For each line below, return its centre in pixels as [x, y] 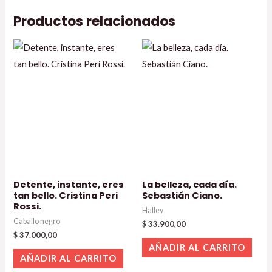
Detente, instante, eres [69, 185]
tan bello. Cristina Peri [66, 196]
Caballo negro [37, 221]
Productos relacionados [95, 21]
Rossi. [28, 207]
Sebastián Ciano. [182, 196]
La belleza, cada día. [189, 185]
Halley [153, 210]
